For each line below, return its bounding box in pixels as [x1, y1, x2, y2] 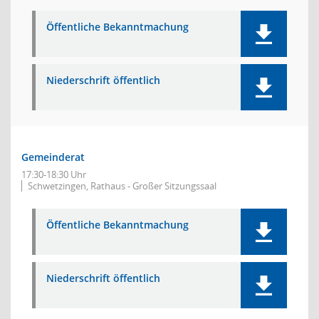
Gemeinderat [21, 150, 85, 164]
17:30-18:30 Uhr [21, 168, 86, 181]
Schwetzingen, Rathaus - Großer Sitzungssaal [28, 179, 216, 192]
